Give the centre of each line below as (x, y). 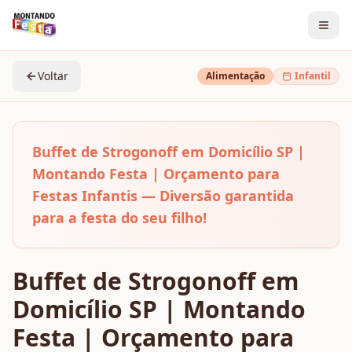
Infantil (313, 76)
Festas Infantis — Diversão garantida (163, 196)
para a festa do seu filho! (119, 218)
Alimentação (235, 76)
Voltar (53, 76)
